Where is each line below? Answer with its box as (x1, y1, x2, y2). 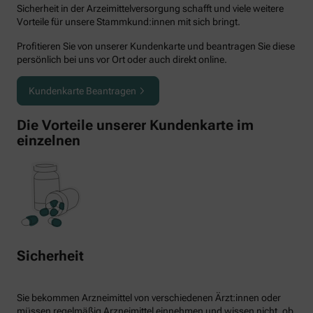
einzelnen (17, 131, 80, 149)
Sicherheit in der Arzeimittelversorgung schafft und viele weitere (17, 3, 284, 14)
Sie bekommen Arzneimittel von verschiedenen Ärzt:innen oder (17, 292, 281, 304)
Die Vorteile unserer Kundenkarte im (17, 116, 254, 133)
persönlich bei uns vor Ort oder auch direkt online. (17, 54, 227, 65)
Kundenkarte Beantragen (29, 85, 136, 96)
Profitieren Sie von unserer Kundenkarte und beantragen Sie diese (17, 41, 295, 52)
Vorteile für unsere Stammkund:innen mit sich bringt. (17, 16, 240, 27)
